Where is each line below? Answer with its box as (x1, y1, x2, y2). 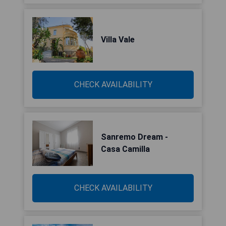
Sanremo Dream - (101, 132, 168, 142)
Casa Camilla (101, 144, 150, 154)
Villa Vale (101, 35, 135, 44)
